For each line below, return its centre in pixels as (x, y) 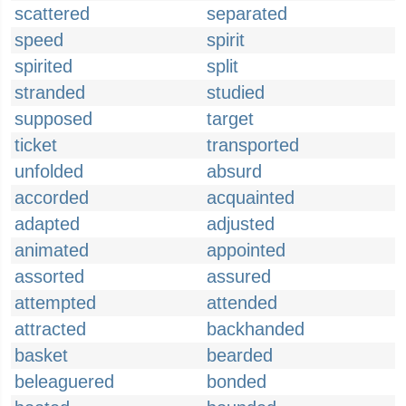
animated (52, 250)
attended (242, 303)
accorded (52, 198)
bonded (237, 382)
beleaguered (64, 382)
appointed (246, 250)
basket (41, 355)
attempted (55, 303)
